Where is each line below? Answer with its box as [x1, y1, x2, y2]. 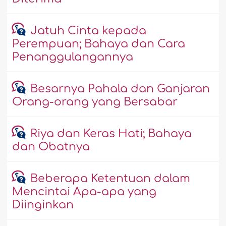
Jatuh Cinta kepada [30, 25, 146, 37]
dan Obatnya [12, 141, 90, 153]
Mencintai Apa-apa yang [12, 186, 157, 198]
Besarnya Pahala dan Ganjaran [30, 83, 210, 95]
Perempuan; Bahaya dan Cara [12, 38, 186, 50]
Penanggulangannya [12, 51, 134, 64]
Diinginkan [12, 199, 74, 211]
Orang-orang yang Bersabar [12, 96, 178, 108]
